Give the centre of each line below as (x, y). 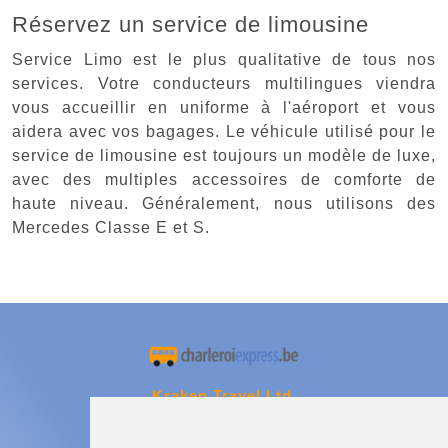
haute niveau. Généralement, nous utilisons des (224, 203)
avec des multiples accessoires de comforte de (224, 179)
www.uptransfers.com (224, 424)
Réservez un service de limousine (190, 24)
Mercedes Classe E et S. (111, 227)
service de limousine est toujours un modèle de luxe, (224, 155)
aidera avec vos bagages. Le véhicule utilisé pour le (224, 131)
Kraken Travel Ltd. (224, 396)
